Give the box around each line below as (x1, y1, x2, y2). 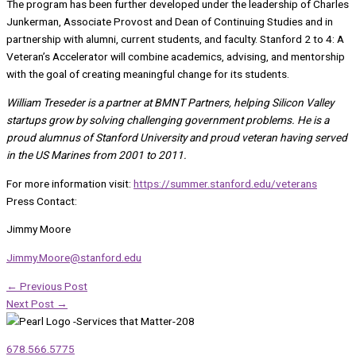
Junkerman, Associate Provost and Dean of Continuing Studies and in (6, 15, 333, 29)
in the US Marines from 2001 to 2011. (6, 149, 187, 162)
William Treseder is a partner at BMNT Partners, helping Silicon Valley (6, 96, 334, 110)
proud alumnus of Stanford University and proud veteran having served (6, 131, 347, 145)
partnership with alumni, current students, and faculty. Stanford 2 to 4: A (6, 33, 344, 46)
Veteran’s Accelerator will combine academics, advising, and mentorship (6, 50, 345, 64)
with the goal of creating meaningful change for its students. (6, 68, 289, 81)
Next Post (6, 296, 56, 310)
